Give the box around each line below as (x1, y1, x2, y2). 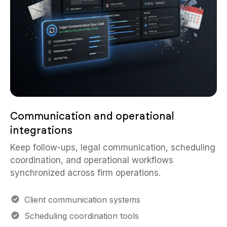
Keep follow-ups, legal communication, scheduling (10, 142, 215, 153)
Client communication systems (24, 195, 140, 205)
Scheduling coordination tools (24, 211, 139, 221)
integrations (10, 124, 72, 136)
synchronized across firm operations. (10, 168, 161, 178)
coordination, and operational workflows (10, 155, 173, 165)
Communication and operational (10, 110, 174, 122)
